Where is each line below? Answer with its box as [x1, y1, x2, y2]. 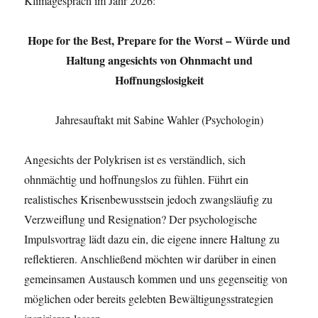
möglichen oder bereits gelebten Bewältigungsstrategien [24, 290, 274, 306]
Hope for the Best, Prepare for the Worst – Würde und [28, 31, 290, 48]
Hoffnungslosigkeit [114, 71, 204, 88]
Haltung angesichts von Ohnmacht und [65, 51, 253, 68]
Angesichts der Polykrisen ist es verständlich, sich [24, 151, 246, 167]
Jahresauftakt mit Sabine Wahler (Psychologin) [55, 111, 263, 127]
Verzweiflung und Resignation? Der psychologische [24, 211, 258, 226]
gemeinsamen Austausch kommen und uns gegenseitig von [24, 270, 288, 286]
